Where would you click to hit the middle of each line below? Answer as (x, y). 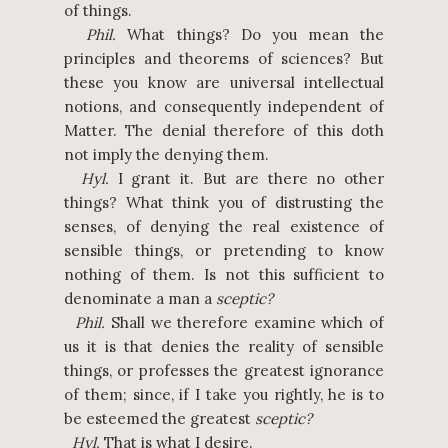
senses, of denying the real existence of (224, 226)
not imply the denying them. (166, 154)
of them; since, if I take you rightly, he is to (224, 394)
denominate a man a (140, 298)
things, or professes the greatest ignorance (224, 370)
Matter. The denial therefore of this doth (224, 130)
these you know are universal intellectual (224, 82)
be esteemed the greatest (159, 418)
